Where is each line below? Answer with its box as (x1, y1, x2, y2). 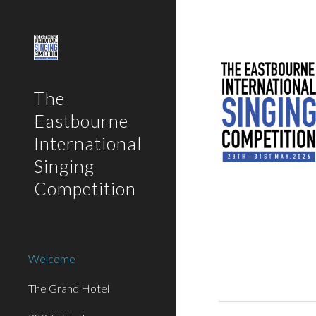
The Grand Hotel (28, 281, 109, 295)
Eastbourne (34, 110, 128, 131)
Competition (34, 178, 136, 199)
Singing (34, 155, 95, 176)
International (34, 133, 142, 154)
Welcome (28, 252, 75, 265)
